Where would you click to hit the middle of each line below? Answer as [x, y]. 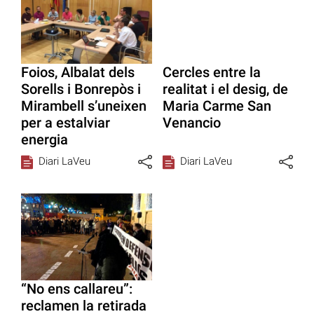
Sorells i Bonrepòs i [81, 89]
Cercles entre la [211, 72]
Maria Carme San [217, 105]
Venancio [191, 122]
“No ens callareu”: [77, 289]
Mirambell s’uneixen [84, 105]
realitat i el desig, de [225, 89]
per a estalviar [66, 122]
